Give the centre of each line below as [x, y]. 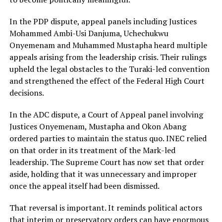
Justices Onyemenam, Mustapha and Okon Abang [98, 127]
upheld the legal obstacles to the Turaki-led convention [109, 69]
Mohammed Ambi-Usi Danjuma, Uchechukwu [89, 33]
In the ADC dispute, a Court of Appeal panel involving [106, 115]
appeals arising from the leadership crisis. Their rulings [108, 57]
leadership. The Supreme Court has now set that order [107, 162]
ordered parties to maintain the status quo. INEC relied [108, 139]
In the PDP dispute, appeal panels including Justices [103, 22]
